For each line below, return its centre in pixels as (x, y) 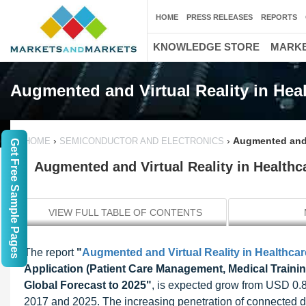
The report (50, 252)
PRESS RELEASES (220, 17)
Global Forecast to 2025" (88, 285)
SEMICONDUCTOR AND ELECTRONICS (142, 141)
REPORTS (279, 17)
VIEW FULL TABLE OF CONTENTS (125, 212)
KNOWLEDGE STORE (206, 47)
